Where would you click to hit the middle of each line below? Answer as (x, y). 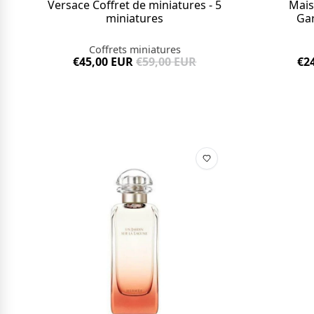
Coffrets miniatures (135, 49)
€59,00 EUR (166, 61)
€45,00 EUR (103, 61)
